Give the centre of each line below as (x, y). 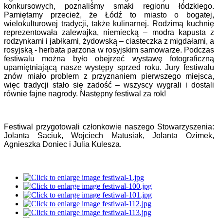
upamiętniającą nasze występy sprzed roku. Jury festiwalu (109, 67)
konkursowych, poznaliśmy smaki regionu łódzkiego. (109, 6)
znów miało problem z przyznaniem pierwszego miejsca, (109, 76)
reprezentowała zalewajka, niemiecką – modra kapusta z (109, 32)
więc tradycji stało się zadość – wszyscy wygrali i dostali (109, 85)
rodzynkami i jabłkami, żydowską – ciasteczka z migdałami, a (109, 41)
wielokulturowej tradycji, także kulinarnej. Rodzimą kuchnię (109, 23)
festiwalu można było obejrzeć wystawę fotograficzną (109, 58)
